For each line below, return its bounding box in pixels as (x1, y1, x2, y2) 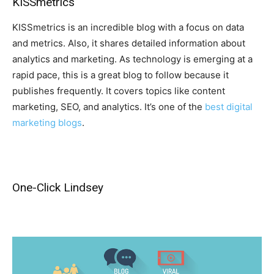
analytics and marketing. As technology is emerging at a (12, 53, 253, 65)
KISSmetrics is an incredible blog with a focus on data (12, 21, 244, 33)
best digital (205, 100, 253, 113)
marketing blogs (12, 116, 82, 128)
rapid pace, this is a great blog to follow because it (12, 68, 229, 81)
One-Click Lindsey (12, 180, 103, 194)
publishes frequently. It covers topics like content (12, 84, 225, 97)
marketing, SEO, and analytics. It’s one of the (12, 100, 205, 113)
